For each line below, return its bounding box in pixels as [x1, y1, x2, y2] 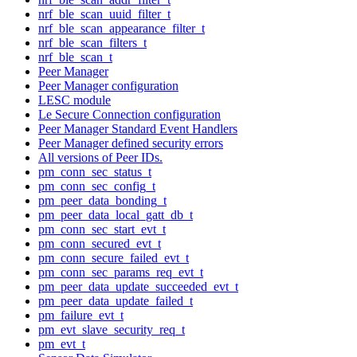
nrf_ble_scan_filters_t [38, 35, 147, 49]
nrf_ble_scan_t [38, 49, 112, 64]
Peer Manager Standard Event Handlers [38, 121, 237, 135]
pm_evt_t [38, 336, 85, 351]
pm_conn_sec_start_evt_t [38, 222, 166, 236]
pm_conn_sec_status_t [38, 164, 151, 178]
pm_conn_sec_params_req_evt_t [38, 265, 203, 279]
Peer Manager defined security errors [38, 135, 223, 150]
